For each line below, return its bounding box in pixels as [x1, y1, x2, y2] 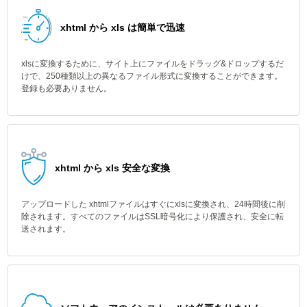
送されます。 [21, 224, 71, 234]
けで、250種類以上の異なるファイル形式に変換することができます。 [21, 71, 282, 81]
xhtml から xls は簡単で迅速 [60, 22, 185, 33]
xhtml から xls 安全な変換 [55, 162, 170, 173]
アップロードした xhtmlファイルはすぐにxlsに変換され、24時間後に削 [21, 199, 285, 209]
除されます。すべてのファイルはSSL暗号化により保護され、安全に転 [21, 212, 284, 221]
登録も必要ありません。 [21, 84, 112, 93]
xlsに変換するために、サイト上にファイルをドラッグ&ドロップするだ [21, 59, 284, 69]
